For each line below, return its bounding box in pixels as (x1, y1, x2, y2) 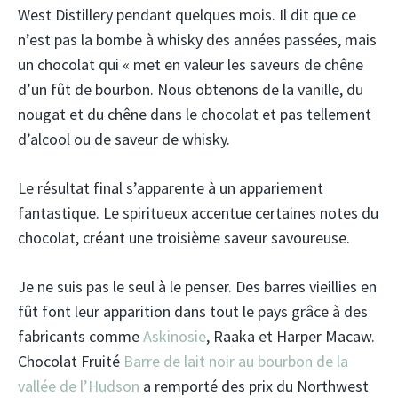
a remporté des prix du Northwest (139, 375, 369, 396)
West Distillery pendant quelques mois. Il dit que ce (18, 4, 356, 25)
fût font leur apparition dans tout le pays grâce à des (18, 300, 368, 322)
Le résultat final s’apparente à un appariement (18, 177, 323, 198)
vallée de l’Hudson (18, 375, 139, 396)
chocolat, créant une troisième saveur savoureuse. (18, 227, 350, 248)
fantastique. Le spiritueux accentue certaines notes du (18, 202, 378, 223)
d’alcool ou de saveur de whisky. (18, 128, 230, 149)
